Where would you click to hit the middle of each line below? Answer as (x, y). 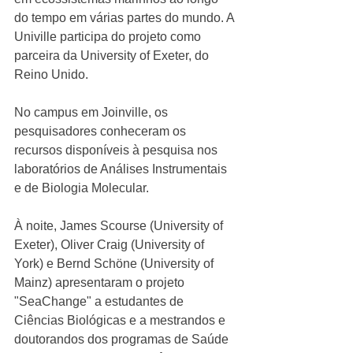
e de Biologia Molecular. (83, 188)
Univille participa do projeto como (109, 37)
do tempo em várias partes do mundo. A (126, 18)
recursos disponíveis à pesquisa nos (117, 150)
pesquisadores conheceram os (102, 131)
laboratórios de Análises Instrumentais (122, 169)
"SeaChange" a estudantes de (100, 301)
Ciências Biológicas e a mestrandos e (121, 320)
